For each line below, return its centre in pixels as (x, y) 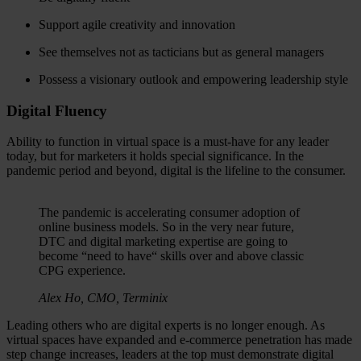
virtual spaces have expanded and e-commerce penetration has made (179, 340)
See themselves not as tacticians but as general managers (181, 52)
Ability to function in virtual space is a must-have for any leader (168, 142)
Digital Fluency (57, 110)
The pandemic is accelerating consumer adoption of (169, 213)
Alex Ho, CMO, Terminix (103, 298)
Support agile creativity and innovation (137, 24)
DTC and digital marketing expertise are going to (163, 242)
